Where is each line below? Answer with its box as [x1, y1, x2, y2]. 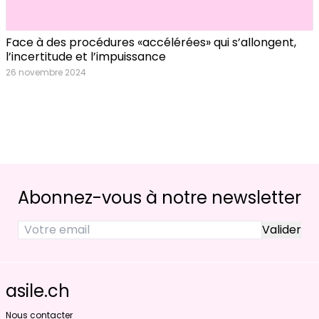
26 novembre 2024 [6, 66, 86, 79]
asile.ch [6, 279, 70, 303]
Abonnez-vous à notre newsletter [18, 186, 301, 210]
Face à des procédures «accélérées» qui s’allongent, [6, 34, 296, 51]
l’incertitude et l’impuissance [6, 48, 166, 66]
